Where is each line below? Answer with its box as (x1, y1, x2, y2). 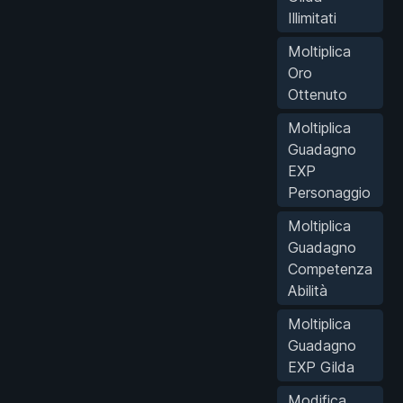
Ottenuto (288, 85, 347, 103)
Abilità (288, 281, 327, 300)
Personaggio (288, 183, 371, 201)
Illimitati (288, 8, 336, 27)
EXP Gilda (288, 357, 354, 376)
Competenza (288, 259, 372, 278)
